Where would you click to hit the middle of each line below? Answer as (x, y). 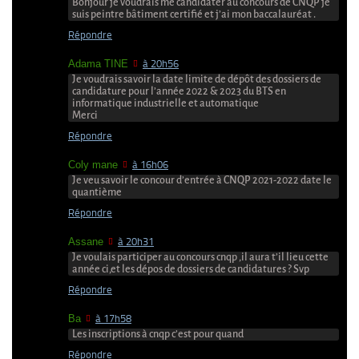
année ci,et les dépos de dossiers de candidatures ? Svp (191, 270)
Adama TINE (98, 64)
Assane (86, 242)
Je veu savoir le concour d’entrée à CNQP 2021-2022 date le (202, 181)
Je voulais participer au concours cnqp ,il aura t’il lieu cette (200, 258)
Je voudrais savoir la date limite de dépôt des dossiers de (197, 80)
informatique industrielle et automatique (165, 104)
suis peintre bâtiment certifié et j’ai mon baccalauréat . (194, 15)
